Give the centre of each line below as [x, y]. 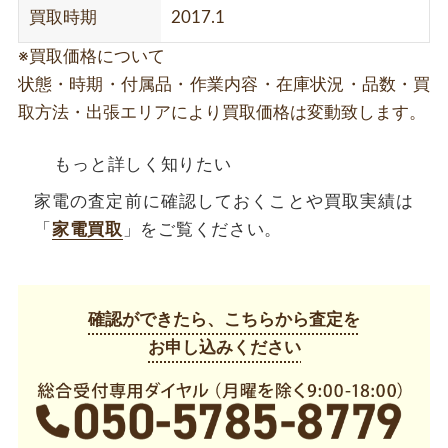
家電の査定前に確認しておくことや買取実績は [224, 202]
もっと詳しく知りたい [143, 164]
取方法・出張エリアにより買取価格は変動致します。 [221, 113]
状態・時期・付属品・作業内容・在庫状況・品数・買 [224, 85]
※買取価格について [91, 57]
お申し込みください [224, 348]
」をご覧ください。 [202, 230]
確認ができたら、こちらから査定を [224, 320]
